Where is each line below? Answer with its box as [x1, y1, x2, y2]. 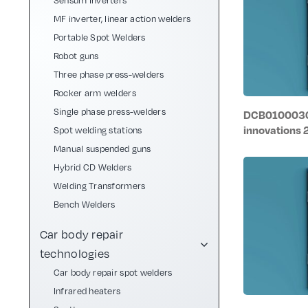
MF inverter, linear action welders [53, 13, 191, 24]
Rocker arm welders [53, 87, 136, 98]
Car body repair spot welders [53, 267, 173, 278]
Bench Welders [53, 199, 115, 210]
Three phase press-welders [53, 69, 164, 80]
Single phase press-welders [53, 106, 166, 117]
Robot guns [53, 50, 99, 61]
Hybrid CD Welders [53, 162, 132, 173]
